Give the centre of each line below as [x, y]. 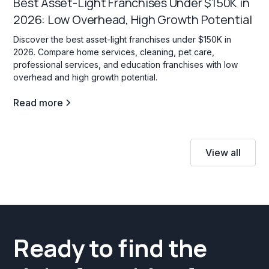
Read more [38, 102]
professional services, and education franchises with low [126, 64]
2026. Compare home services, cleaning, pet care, [114, 52]
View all [223, 152]
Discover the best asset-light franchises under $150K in [122, 39]
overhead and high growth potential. [86, 77]
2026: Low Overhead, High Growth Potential [133, 19]
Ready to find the [110, 247]
